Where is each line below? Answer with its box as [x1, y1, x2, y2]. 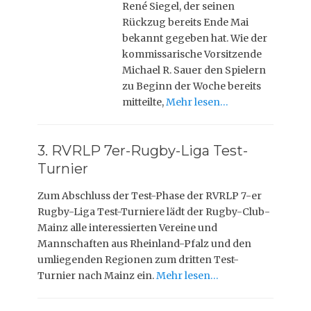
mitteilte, [122, 96, 167, 108]
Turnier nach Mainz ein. [37, 269, 156, 282]
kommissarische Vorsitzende [122, 48, 262, 60]
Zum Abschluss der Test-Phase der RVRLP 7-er [37, 190, 262, 202]
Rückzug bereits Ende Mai [122, 16, 249, 28]
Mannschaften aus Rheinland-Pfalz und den [37, 237, 251, 250]
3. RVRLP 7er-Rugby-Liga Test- [37, 142, 248, 159]
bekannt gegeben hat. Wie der [122, 32, 268, 44]
